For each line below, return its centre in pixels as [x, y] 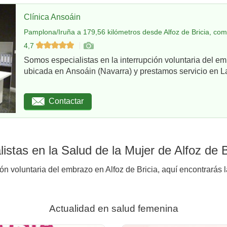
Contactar [66, 101]
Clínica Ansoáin [52, 17]
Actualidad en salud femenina [113, 208]
